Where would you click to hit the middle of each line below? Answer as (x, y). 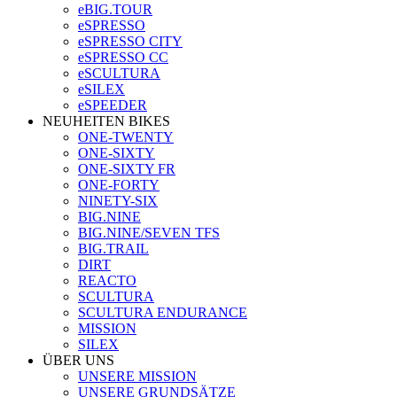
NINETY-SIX (118, 201)
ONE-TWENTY (126, 137)
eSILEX (101, 89)
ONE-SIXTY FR (127, 169)
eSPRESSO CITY (130, 41)
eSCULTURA (119, 73)
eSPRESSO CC (123, 57)
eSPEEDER (113, 105)
